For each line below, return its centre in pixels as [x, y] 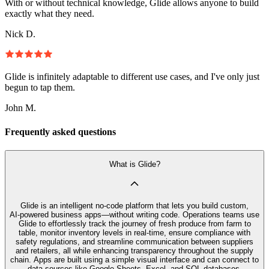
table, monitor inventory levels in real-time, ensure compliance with [134, 232]
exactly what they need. [50, 14]
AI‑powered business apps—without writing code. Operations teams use [134, 214]
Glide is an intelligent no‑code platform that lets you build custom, [134, 205]
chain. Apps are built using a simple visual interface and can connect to [134, 259]
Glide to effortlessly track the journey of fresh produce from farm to [134, 223]
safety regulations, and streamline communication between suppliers [134, 241]
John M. [20, 108]
